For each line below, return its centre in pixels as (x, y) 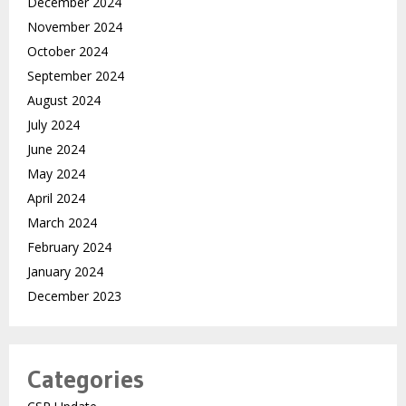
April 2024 (56, 198)
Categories (86, 379)
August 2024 (64, 101)
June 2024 (56, 150)
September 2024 (76, 76)
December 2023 (74, 296)
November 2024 (75, 27)
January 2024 (65, 272)
